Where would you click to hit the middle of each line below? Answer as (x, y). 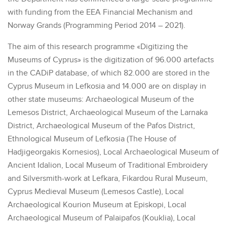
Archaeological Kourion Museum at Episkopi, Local (97, 205)
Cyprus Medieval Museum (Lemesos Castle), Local (96, 192)
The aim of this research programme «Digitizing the (98, 47)
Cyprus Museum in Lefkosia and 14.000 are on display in (107, 87)
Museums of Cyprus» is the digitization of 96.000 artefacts (111, 60)
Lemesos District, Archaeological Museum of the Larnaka (108, 113)
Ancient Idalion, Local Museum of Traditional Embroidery (108, 166)
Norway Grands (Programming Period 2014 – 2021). (97, 26)
